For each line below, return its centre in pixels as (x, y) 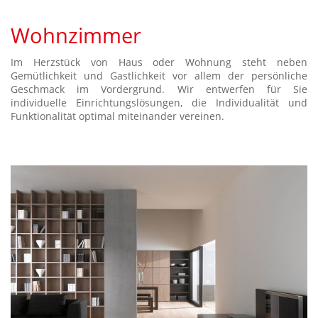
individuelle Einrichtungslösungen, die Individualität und (159, 102)
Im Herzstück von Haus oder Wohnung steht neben (159, 62)
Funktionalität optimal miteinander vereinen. (117, 116)
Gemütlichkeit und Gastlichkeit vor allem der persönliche (159, 75)
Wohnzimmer (76, 35)
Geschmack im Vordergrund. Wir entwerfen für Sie (159, 89)
